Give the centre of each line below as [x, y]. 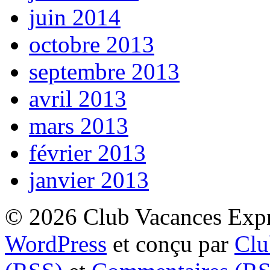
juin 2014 [75, 17]
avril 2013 [78, 98]
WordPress [56, 243]
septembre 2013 [104, 71]
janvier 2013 [89, 180]
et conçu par [171, 243]
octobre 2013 [92, 44]
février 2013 [87, 152]
